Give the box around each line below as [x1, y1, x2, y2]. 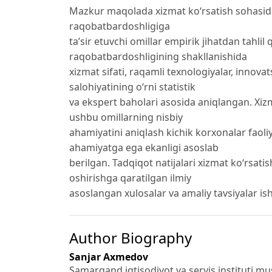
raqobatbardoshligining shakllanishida [69, 49, 247, 63]
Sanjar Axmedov [69, 250, 148, 263]
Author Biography [69, 227, 192, 248]
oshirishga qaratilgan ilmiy [69, 171, 191, 185]
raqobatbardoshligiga [69, 19, 170, 33]
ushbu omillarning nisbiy [69, 110, 183, 124]
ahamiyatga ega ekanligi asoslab [69, 140, 219, 154]
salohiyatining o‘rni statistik [69, 80, 195, 93]
